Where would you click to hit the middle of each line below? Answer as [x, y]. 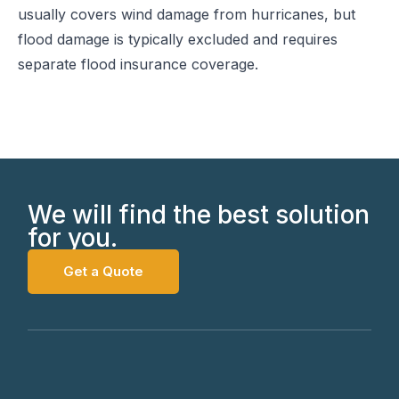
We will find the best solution [199, 215]
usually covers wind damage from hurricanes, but [187, 14]
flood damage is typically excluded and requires [178, 39]
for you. [73, 238]
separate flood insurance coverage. [138, 64]
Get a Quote [104, 271]
